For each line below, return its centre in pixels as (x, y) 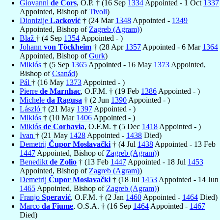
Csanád (64, 73)
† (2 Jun (96, 100)
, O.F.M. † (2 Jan (98, 197)
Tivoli (98, 11)
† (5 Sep (57, 64)
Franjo (31, 197)
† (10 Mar (60, 117)
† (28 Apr (108, 47)
